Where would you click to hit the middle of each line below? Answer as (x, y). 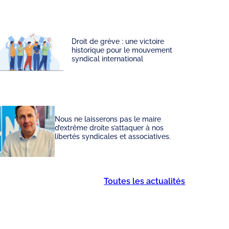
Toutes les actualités (145, 181)
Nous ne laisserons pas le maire (108, 119)
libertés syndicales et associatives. (113, 136)
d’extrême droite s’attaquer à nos (109, 128)
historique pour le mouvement (122, 50)
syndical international (108, 59)
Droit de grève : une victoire (118, 41)
